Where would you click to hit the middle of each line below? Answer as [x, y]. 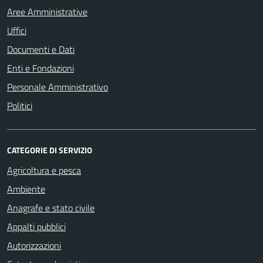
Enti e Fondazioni [41, 68]
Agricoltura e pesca [44, 170]
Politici [20, 106]
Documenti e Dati [41, 49]
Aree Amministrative [47, 12]
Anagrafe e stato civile [51, 208]
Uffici [17, 31]
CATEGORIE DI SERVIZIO [50, 150]
